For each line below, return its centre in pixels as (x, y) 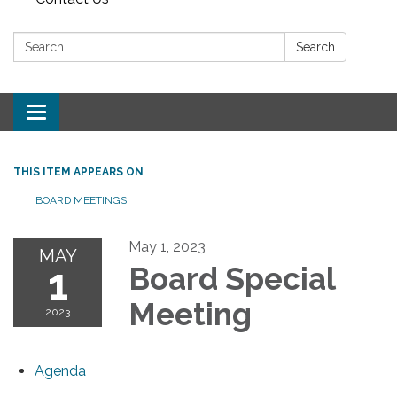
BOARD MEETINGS (81, 200)
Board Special (232, 278)
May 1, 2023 (167, 246)
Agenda (60, 370)
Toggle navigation (94, 113)
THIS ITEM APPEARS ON (78, 171)
